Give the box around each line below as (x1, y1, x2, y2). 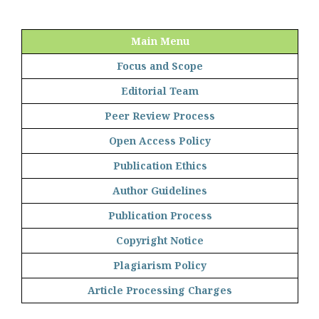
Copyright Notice (116, 234, 204, 248)
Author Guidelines (113, 184, 207, 198)
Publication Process (108, 209, 212, 223)
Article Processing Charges (88, 283, 232, 298)
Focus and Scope (117, 59, 203, 73)
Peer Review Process (105, 109, 215, 123)
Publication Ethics (113, 159, 207, 173)
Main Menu (130, 34, 189, 48)
